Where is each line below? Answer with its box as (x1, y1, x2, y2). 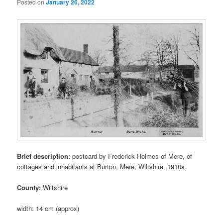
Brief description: (17, 151, 73, 161)
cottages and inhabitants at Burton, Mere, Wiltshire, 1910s (17, 161, 185, 171)
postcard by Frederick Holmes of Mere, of (72, 151, 193, 161)
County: (17, 183, 43, 193)
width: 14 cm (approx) (17, 204, 80, 214)
